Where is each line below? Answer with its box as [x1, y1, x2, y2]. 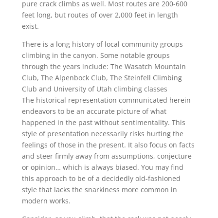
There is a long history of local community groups [21, 39, 183, 49]
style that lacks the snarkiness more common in [21, 185, 177, 195]
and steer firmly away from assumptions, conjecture [21, 151, 192, 161]
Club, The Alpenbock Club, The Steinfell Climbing [21, 73, 182, 83]
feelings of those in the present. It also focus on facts [21, 140, 195, 150]
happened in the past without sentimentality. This [21, 118, 185, 127]
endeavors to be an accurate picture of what [21, 107, 166, 116]
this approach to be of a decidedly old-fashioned [21, 174, 181, 183]
